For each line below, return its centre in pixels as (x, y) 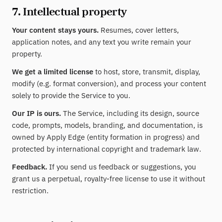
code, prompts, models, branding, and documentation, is (107, 125)
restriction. (30, 191)
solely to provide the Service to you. (71, 95)
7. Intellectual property (69, 11)
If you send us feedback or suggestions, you (122, 167)
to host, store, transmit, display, (147, 72)
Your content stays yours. (55, 30)
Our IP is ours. (36, 113)
